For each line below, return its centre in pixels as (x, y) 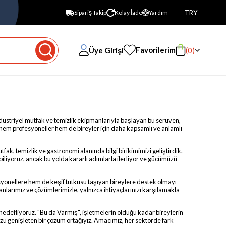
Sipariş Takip (90, 12)
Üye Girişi (106, 50)
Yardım (158, 12)
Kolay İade (128, 12)
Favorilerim (156, 50)
